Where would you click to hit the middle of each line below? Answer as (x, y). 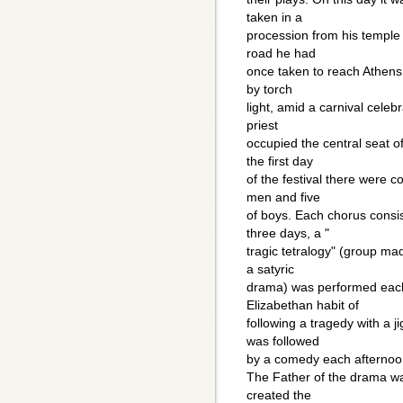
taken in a (274, 18)
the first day (280, 161)
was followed (283, 341)
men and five (283, 197)
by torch (269, 90)
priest (262, 125)
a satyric (270, 269)
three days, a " (288, 233)
